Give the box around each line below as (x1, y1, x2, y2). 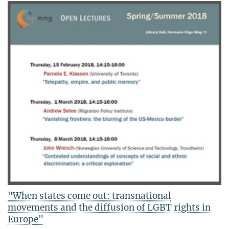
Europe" (8, 213, 43, 225)
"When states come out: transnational (8, 190, 171, 201)
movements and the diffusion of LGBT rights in (8, 201, 211, 213)
